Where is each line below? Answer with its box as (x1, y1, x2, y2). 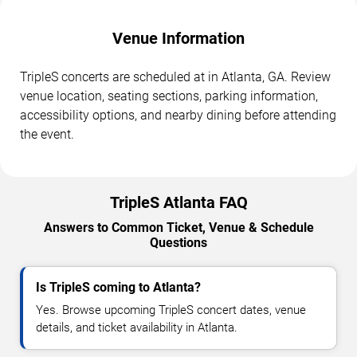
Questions (150, 234, 207, 250)
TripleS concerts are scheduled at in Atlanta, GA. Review (20, 69, 331, 84)
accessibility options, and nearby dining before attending (20, 107, 336, 123)
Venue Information (112, 28, 245, 48)
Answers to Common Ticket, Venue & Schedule (43, 219, 314, 235)
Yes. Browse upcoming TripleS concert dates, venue (36, 302, 306, 317)
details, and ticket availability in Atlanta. (36, 320, 237, 335)
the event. (20, 126, 74, 142)
